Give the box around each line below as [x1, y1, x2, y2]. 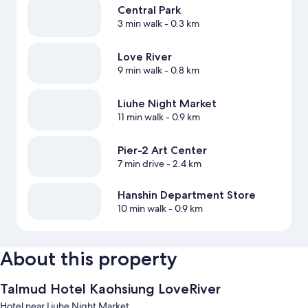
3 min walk [117, 17, 162, 30]
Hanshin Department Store [117, 188, 256, 202]
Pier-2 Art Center [117, 144, 207, 157]
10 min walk [117, 202, 166, 215]
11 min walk [117, 111, 164, 124]
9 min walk [117, 64, 162, 77]
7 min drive [117, 157, 164, 170]
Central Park [117, 3, 181, 17]
